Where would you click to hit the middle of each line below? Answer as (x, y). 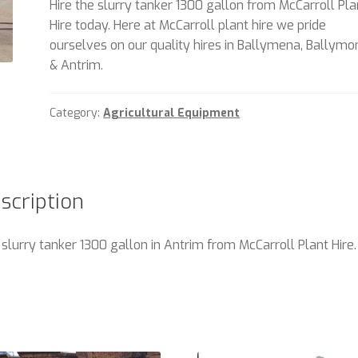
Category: (77, 113)
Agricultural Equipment (172, 113)
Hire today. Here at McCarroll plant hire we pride (188, 25)
